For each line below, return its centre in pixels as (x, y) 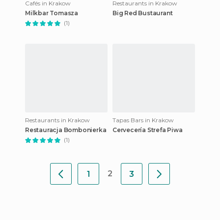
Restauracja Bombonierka (66, 130)
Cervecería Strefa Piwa (148, 130)
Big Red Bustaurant (143, 13)
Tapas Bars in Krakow (143, 120)
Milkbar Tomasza (52, 13)
